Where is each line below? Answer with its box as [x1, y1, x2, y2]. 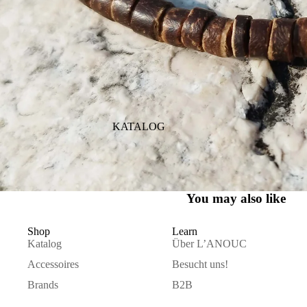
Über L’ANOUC [171, 237, 247, 249]
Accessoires [27, 258, 79, 270]
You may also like [186, 191, 286, 206]
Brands [27, 278, 58, 291]
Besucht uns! [171, 258, 228, 270]
